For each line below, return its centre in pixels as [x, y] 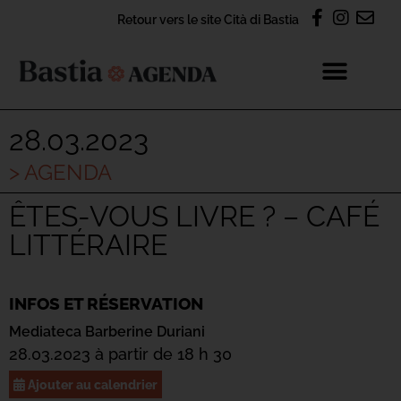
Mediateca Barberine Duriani [107, 332]
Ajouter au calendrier [91, 384]
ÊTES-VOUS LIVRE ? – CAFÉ [194, 216]
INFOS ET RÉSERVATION [106, 303]
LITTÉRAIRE [88, 245]
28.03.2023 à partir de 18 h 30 [120, 354]
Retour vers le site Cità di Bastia [208, 19]
